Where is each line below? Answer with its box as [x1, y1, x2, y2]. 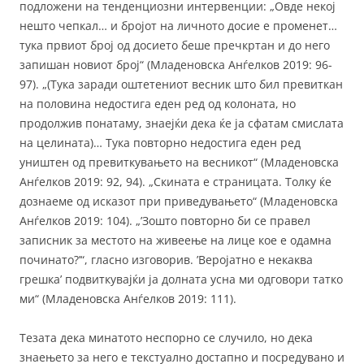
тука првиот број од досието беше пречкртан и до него [19, 37, 330, 54]
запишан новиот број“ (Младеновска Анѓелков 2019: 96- [19, 57, 332, 73]
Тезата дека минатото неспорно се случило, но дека [19, 330, 313, 346]
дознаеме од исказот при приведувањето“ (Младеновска [19, 193, 338, 210]
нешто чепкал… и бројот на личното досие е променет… [19, 18, 337, 34]
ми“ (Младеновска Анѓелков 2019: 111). [19, 291, 236, 307]
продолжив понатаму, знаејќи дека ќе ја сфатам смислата [19, 115, 344, 132]
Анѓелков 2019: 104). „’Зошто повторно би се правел [19, 213, 310, 229]
